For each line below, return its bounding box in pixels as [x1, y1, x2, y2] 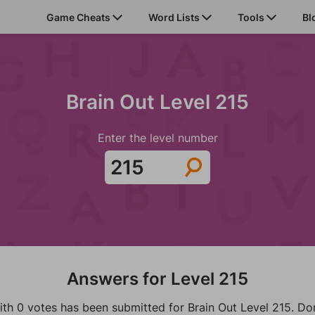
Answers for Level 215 [67, 269, 248, 289]
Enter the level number [97, 131, 218, 145]
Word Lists [148, 11, 202, 23]
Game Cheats [46, 11, 112, 23]
